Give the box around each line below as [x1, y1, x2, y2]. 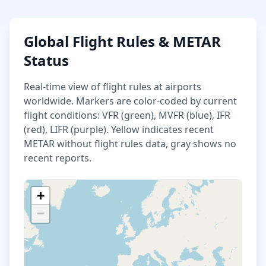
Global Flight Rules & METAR [24, 31, 221, 51]
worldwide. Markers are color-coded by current [24, 94, 237, 107]
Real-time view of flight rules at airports [24, 80, 201, 93]
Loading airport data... [24, 218, 95, 228]
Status [24, 50, 69, 70]
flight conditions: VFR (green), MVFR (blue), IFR [24, 109, 230, 122]
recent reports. [24, 151, 91, 164]
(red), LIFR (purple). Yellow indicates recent [24, 123, 214, 136]
